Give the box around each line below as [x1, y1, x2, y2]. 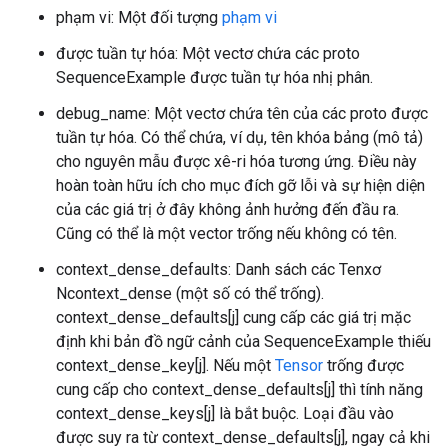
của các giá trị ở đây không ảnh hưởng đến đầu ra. [56, 200, 399, 219]
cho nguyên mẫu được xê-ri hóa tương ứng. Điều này [56, 152, 417, 171]
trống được [323, 356, 404, 375]
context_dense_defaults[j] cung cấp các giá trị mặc [56, 308, 411, 327]
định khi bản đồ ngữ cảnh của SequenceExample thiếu [56, 332, 431, 351]
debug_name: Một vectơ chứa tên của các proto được [56, 104, 428, 123]
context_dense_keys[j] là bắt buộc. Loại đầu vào [56, 404, 394, 423]
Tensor [275, 356, 323, 375]
